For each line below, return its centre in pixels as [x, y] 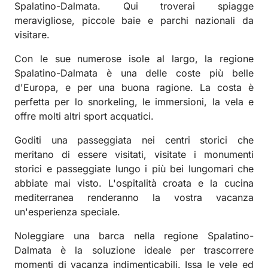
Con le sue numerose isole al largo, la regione [134, 58]
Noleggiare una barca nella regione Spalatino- [134, 235]
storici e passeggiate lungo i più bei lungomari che [134, 168]
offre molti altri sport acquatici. [84, 116]
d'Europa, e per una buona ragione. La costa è [134, 87]
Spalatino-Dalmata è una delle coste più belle [134, 73]
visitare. [32, 34]
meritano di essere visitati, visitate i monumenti [134, 154]
